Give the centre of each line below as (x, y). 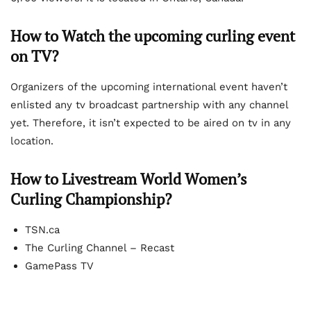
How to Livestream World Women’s (129, 179)
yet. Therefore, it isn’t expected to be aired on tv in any (151, 123)
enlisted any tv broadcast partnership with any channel (149, 105)
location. (32, 141)
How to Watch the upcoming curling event (153, 36)
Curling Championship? (91, 199)
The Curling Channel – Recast (100, 248)
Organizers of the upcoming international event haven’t (149, 87)
